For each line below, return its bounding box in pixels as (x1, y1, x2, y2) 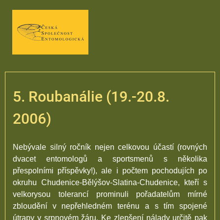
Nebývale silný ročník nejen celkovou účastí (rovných (13, 143, 207, 151)
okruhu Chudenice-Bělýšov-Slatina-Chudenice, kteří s (13, 178, 207, 187)
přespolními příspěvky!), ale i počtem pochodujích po (13, 166, 207, 175)
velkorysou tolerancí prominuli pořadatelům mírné (13, 190, 207, 198)
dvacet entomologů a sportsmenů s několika (13, 155, 207, 163)
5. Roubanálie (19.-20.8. (13, 88, 169, 105)
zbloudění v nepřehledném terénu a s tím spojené (13, 202, 207, 210)
